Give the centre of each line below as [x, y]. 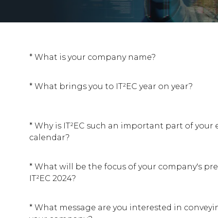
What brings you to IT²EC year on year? [113, 87]
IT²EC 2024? [53, 179]
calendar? [49, 138]
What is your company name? [94, 57]
